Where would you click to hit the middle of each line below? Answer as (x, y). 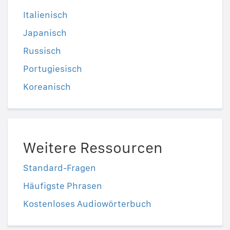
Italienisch (45, 15)
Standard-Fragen (60, 168)
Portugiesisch (53, 69)
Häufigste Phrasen (63, 186)
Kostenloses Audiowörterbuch (87, 204)
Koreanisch (47, 87)
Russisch (42, 51)
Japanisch (45, 33)
